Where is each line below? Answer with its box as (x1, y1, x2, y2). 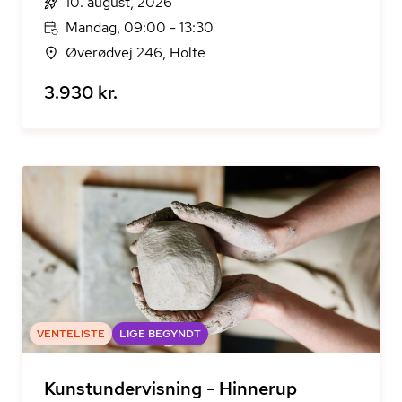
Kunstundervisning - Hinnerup (44, 377, 297, 400)
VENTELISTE (37, 327, 105, 341)
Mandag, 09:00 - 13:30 (66, 18, 214, 37)
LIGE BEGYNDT (119, 327, 201, 341)
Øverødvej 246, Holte (66, 43, 205, 62)
